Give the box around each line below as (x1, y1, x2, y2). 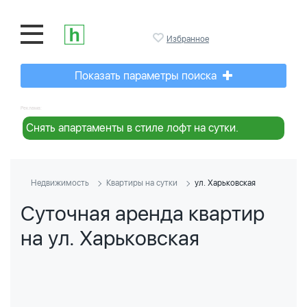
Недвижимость (31, 178, 89, 188)
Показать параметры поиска (75, 69, 219, 82)
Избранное (167, 34, 209, 44)
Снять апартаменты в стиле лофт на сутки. (26, 121, 238, 134)
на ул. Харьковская (21, 225, 199, 250)
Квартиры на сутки (106, 178, 177, 188)
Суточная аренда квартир (21, 201, 265, 225)
